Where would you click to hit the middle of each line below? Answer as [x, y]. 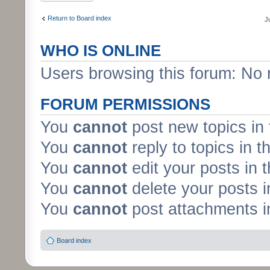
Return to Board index [80, 18]
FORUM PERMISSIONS [125, 104]
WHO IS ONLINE [101, 51]
